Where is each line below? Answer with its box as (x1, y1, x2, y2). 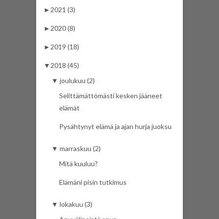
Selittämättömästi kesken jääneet (59, 91, 162, 100)
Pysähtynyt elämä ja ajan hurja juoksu (59, 122, 172, 131)
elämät (59, 104, 80, 112)
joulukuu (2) (60, 76, 95, 85)
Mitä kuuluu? (59, 159, 98, 168)
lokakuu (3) (60, 200, 92, 209)
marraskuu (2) (60, 144, 101, 153)
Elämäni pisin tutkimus (59, 178, 127, 187)
